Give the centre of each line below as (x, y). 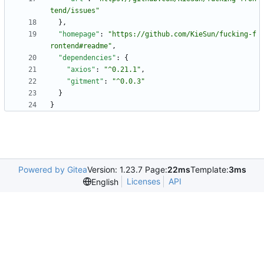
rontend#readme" (81, 46)
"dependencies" (87, 58)
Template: (209, 170)
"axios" (81, 70)
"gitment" (85, 82)
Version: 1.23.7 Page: (127, 170)
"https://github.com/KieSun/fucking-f (182, 34)
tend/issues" (75, 11)
